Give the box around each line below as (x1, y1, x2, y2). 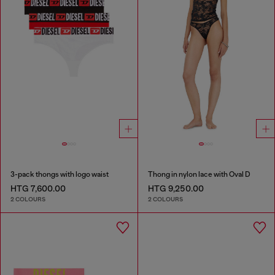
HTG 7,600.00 (10, 183, 66, 193)
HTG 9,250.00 (147, 183, 204, 193)
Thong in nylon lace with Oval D (147, 169, 250, 179)
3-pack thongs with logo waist (10, 169, 109, 179)
